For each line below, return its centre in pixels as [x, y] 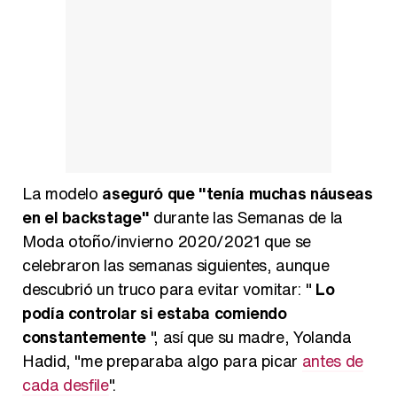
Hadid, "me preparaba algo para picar [162, 360]
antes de [332, 360]
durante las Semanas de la [246, 217]
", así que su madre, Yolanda [249, 336]
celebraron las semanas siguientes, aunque [176, 265]
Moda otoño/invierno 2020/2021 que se [167, 241]
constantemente [84, 336]
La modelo [62, 193]
